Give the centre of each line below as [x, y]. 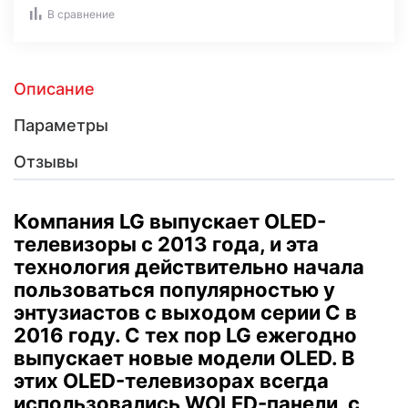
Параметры [61, 125]
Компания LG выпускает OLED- [170, 221]
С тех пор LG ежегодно [241, 335]
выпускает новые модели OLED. [175, 358]
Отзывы [46, 162]
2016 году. [67, 335]
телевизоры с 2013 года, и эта [166, 244]
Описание [54, 89]
